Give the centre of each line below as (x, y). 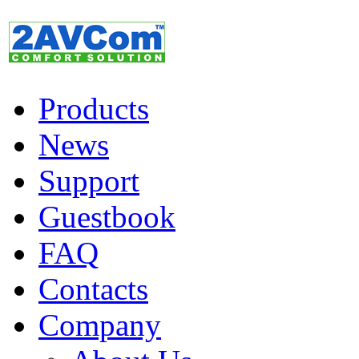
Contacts (93, 289)
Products (94, 109)
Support (89, 181)
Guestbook (107, 217)
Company (100, 325)
